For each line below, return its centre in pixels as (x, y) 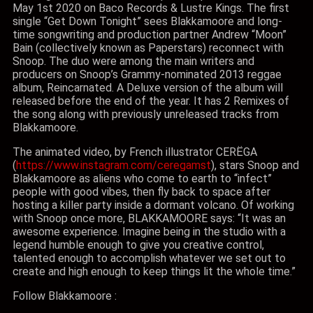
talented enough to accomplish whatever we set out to (149, 258)
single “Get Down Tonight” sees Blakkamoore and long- (147, 21)
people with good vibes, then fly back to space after (141, 192)
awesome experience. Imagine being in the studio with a (149, 232)
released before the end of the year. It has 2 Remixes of (151, 101)
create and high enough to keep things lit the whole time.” (154, 271)
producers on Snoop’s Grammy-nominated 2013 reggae (147, 74)
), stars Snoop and (255, 165)
